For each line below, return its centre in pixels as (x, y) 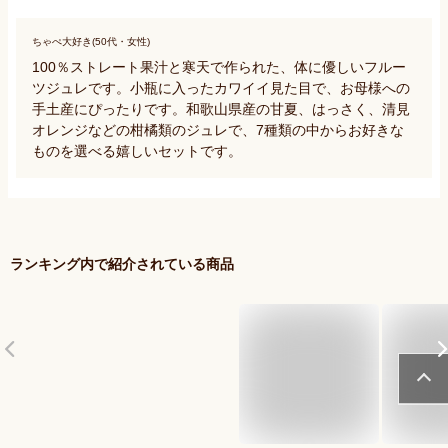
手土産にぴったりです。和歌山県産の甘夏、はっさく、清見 (221, 108)
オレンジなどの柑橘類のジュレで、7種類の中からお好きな (218, 129)
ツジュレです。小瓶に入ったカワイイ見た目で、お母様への (221, 87)
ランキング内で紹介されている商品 (122, 263)
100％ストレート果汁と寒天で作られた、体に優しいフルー (219, 66)
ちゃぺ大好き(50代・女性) (91, 41)
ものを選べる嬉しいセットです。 (137, 150)
